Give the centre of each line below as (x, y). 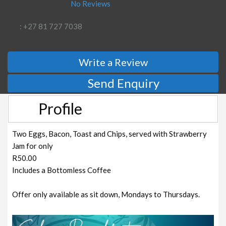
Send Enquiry (124, 83)
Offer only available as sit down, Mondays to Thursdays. (106, 194)
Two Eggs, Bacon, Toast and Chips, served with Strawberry (110, 133)
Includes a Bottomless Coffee (62, 170)
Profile (60, 108)
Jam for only (33, 146)
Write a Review (113, 62)
